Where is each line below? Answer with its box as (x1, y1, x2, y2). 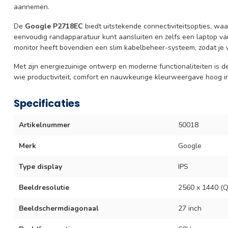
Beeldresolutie (19, 183, 69, 193)
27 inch (178, 204, 202, 214)
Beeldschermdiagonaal (19, 204, 99, 214)
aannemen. (14, 2, 49, 12)
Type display (19, 162, 62, 172)
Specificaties (14, 96, 80, 111)
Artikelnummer (19, 120, 70, 130)
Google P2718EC (25, 21, 83, 31)
